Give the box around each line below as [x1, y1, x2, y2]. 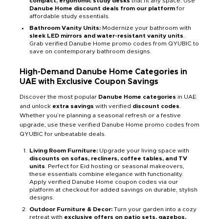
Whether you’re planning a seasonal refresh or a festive [20, 112, 181, 119]
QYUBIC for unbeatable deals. [20, 131, 106, 137]
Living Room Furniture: [29, 148, 99, 154]
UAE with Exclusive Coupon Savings [20, 78, 158, 86]
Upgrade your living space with [99, 148, 189, 154]
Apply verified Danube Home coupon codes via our [29, 179, 178, 185]
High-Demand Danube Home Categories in [20, 68, 187, 76]
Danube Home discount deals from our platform [29, 5, 176, 12]
